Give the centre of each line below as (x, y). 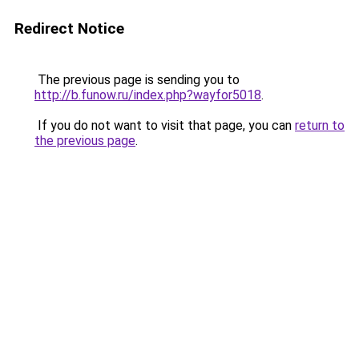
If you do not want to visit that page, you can (165, 125)
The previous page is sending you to (137, 80)
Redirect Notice (69, 28)
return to (320, 125)
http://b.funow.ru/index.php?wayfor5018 (148, 95)
